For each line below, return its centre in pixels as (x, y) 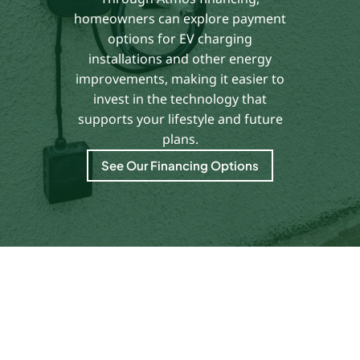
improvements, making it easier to (180, 79)
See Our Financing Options (180, 166)
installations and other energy (180, 59)
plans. (180, 139)
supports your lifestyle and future (180, 119)
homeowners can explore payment (180, 19)
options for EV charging (180, 39)
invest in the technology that (180, 99)
